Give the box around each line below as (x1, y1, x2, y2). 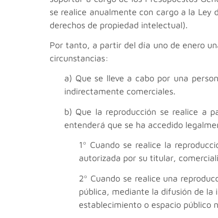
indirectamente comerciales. (64, 86, 176, 97)
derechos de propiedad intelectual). (50, 19, 188, 30)
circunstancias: (50, 53, 109, 64)
